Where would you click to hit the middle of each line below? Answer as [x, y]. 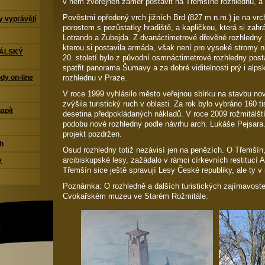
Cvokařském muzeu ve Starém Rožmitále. [135, 196]
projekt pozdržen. [92, 134]
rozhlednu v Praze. [95, 78]
